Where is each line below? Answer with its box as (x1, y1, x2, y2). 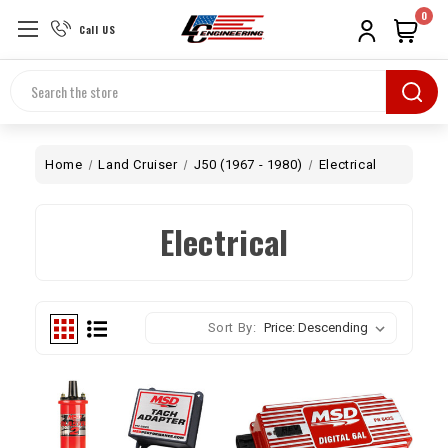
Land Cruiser (98, 157, 178, 172)
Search (10, 70, 57, 94)
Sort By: (207, 320, 257, 335)
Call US (79, 21, 116, 37)
